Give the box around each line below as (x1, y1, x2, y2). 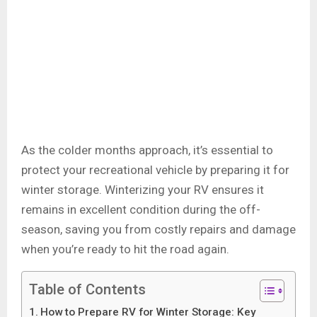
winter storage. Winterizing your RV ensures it (21, 183, 264, 197)
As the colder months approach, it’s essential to (21, 143, 273, 158)
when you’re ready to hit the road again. (21, 242, 232, 257)
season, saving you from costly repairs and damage (21, 222, 296, 237)
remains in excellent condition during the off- (21, 202, 260, 217)
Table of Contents (29, 281, 146, 299)
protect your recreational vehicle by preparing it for (21, 163, 289, 178)
